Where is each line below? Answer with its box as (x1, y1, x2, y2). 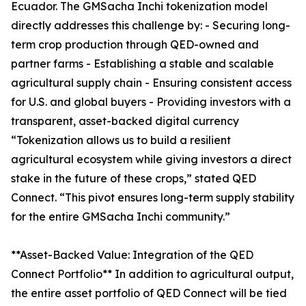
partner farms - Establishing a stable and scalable (11, 57, 274, 71)
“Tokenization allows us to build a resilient (11, 133, 231, 148)
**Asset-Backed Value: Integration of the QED (11, 248, 253, 262)
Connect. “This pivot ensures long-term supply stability (11, 191, 294, 205)
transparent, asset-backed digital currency (11, 114, 239, 128)
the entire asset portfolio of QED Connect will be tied (11, 286, 287, 301)
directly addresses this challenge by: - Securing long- (11, 18, 290, 33)
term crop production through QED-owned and (11, 38, 259, 52)
